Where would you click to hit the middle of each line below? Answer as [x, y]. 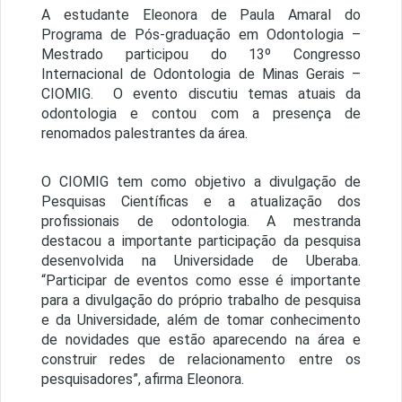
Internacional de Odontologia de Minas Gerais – [201, 74]
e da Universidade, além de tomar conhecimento [201, 320]
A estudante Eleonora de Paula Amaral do [201, 15]
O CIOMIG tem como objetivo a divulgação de [201, 182]
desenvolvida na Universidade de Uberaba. [201, 261]
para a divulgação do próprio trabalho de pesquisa [201, 301]
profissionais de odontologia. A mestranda [201, 222]
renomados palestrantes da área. [144, 134]
